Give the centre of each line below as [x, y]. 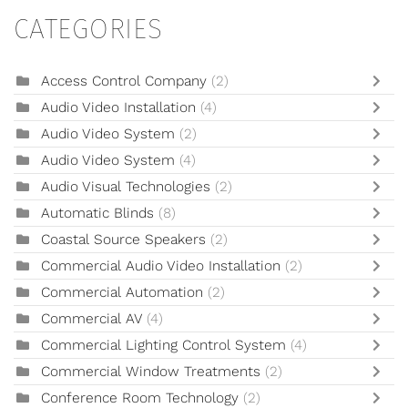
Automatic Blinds [100, 214]
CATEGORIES [88, 30]
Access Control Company [126, 82]
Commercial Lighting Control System [163, 346]
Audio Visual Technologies [126, 187]
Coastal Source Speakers [123, 240]
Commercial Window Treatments [153, 372]
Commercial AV [94, 319]
